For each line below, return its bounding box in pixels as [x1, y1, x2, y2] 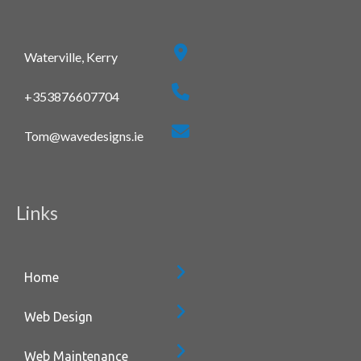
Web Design [24, 309, 93, 324]
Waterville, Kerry [24, 48, 118, 64]
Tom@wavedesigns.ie [24, 127, 143, 143]
